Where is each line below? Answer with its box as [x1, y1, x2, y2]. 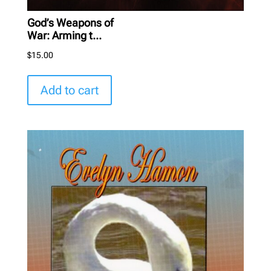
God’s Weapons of [27, 16, 113, 29]
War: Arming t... [27, 28, 102, 42]
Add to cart [40, 82, 99, 97]
